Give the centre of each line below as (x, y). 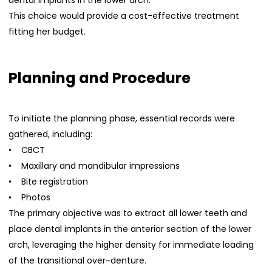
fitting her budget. (47, 32)
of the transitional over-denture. (78, 261)
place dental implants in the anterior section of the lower (130, 229)
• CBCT (27, 150)
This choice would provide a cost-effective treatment (124, 16)
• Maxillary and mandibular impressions (94, 166)
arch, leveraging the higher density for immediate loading (131, 245)
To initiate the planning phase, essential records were (122, 119)
